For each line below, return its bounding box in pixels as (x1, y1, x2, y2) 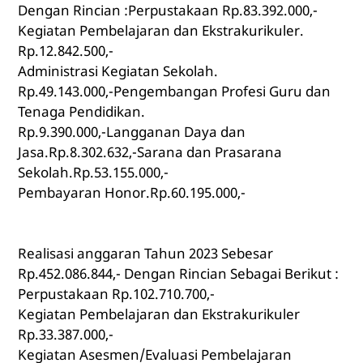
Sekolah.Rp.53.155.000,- (17, 163, 169, 182)
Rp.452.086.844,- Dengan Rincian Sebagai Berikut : (17, 264, 342, 284)
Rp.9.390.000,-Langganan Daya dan (17, 122, 246, 142)
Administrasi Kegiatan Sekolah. (17, 62, 218, 81)
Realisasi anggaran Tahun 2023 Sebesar (17, 244, 273, 263)
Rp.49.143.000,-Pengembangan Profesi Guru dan (17, 82, 331, 101)
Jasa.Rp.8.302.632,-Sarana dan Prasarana (17, 143, 282, 162)
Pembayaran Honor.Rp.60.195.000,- (17, 183, 246, 203)
